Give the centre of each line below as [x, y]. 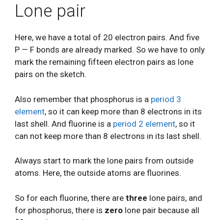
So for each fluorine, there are [70, 198]
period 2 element [144, 124]
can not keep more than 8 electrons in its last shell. [108, 136]
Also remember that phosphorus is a [83, 99]
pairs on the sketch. [51, 74]
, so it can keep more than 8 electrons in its [123, 111]
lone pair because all [161, 210]
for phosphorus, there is [60, 210]
